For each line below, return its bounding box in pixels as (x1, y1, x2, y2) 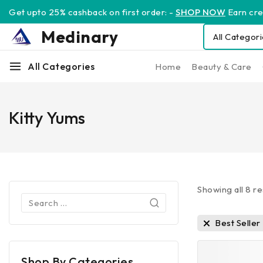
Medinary (41, 26, 118, 47)
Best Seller (215, 217, 261, 228)
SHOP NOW (176, 6, 225, 18)
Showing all (197, 184, 246, 195)
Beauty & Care (191, 60, 252, 72)
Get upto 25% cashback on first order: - (9, 6, 176, 18)
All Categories (28, 60, 95, 72)
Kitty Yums (9, 107, 85, 128)
